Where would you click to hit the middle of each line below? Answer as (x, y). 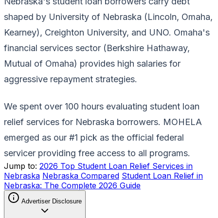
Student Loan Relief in (162, 176)
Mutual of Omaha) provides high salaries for (92, 64)
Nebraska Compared (81, 176)
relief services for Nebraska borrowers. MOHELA (103, 122)
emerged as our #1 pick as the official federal (94, 138)
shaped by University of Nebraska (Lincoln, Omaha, (108, 17)
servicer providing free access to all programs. (97, 153)
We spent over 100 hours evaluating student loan (102, 107)
